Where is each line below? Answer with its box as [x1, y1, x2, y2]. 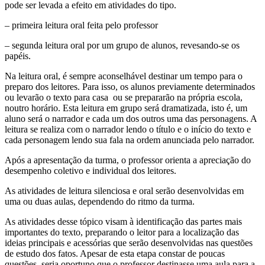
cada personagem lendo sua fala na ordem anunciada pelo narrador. [5, 134, 254, 145]
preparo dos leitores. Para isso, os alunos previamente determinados [5, 81, 255, 92]
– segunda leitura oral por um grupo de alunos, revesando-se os [5, 40, 240, 50]
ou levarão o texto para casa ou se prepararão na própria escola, [5, 92, 243, 102]
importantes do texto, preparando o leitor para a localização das [5, 227, 239, 237]
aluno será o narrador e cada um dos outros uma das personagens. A [5, 113, 257, 124]
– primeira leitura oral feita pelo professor [5, 20, 158, 30]
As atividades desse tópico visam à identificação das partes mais [5, 216, 242, 227]
